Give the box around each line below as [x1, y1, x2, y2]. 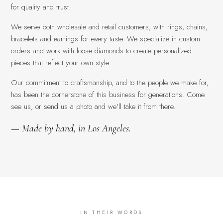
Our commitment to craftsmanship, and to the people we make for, [11, 77, 209, 88]
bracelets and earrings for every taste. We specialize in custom [11, 33, 201, 44]
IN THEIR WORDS [80, 208, 143, 216]
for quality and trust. [11, 1, 71, 12]
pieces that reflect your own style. [11, 57, 111, 68]
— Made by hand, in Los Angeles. [11, 122, 131, 134]
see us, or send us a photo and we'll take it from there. [11, 101, 176, 112]
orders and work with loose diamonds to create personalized [11, 45, 192, 56]
